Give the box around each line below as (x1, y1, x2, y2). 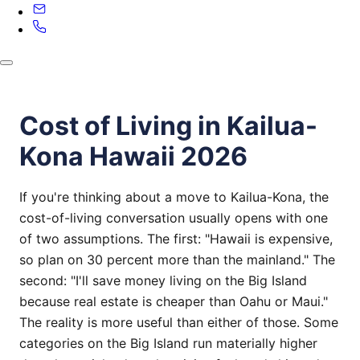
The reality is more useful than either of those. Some (19, 314, 338, 330)
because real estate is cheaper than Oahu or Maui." (19, 293, 328, 309)
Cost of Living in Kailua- (19, 110, 317, 141)
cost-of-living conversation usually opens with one (19, 210, 328, 226)
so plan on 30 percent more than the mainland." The (19, 252, 335, 268)
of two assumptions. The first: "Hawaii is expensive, (19, 231, 333, 247)
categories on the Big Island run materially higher (19, 335, 317, 351)
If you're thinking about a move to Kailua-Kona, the (19, 189, 329, 205)
